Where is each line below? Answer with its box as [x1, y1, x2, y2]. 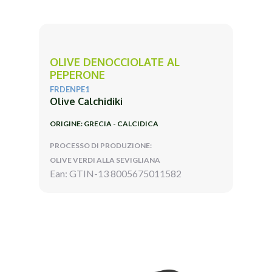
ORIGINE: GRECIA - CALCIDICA [50, 118, 158, 128]
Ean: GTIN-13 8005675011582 [50, 167, 182, 179]
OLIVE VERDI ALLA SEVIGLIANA [50, 155, 160, 165]
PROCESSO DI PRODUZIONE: [50, 140, 152, 150]
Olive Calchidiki [50, 95, 123, 107]
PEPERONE [50, 67, 105, 81]
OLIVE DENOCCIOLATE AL [50, 55, 180, 69]
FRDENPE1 [50, 84, 90, 94]
